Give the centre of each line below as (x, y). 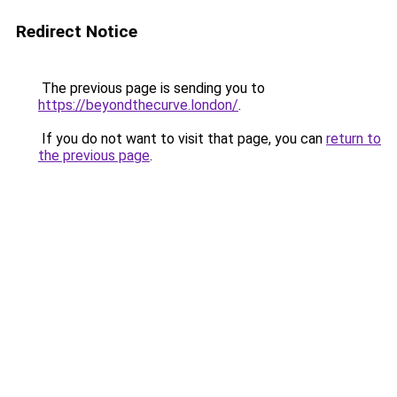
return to (354, 139)
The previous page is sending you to (152, 88)
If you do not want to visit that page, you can (182, 139)
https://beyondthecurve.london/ (138, 105)
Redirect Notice (77, 31)
